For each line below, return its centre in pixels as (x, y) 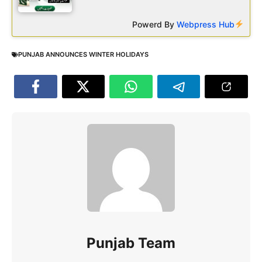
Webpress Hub (206, 24)
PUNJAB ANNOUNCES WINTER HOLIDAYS (83, 55)
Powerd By (155, 24)
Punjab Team (131, 243)
